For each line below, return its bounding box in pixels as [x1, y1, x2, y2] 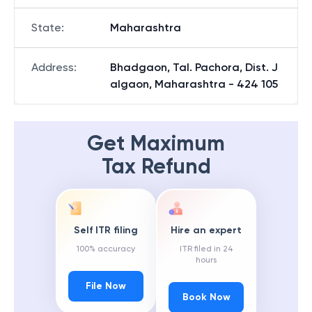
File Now [86, 280, 126, 292]
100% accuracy [77, 244, 135, 254]
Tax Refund [101, 154, 211, 179]
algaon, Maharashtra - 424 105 [110, 77, 278, 91]
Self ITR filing [74, 224, 138, 237]
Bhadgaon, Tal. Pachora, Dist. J [110, 61, 278, 74]
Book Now [182, 291, 231, 304]
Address [31, 61, 74, 74]
